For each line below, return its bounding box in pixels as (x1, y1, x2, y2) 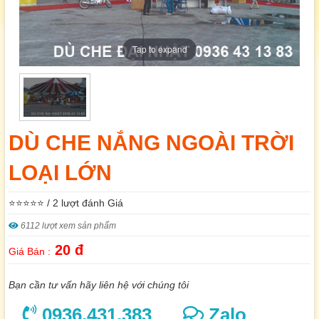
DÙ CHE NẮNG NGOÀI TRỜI (9, 131, 294, 155)
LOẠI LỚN (9, 161, 112, 185)
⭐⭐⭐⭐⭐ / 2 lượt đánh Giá (9, 197, 123, 209)
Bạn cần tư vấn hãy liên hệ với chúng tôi (9, 279, 189, 291)
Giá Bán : (9, 246, 51, 258)
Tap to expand (132, 43, 187, 56)
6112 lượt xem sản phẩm (19, 221, 116, 231)
